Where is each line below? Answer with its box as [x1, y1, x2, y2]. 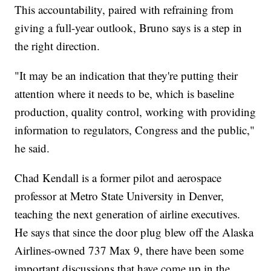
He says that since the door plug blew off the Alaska [15, 224, 254, 240]
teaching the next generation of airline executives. [15, 206, 241, 221]
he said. [15, 140, 54, 155]
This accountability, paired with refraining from [15, 1, 234, 17]
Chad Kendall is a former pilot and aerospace [15, 169, 222, 185]
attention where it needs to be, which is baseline [15, 85, 235, 101]
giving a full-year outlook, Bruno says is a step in [15, 19, 243, 35]
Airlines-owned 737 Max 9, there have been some [15, 242, 244, 258]
